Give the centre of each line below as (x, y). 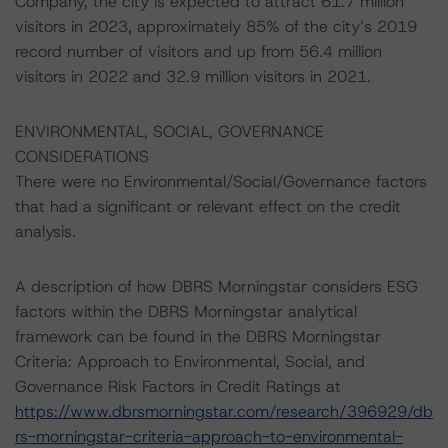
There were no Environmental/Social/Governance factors (221, 181)
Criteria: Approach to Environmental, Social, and (190, 361)
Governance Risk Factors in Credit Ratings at (178, 386)
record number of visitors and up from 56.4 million (198, 51)
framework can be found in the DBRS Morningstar (198, 336)
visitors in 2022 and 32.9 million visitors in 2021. (193, 76)
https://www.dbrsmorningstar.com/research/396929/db (224, 411)
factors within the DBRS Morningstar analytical (186, 311)
